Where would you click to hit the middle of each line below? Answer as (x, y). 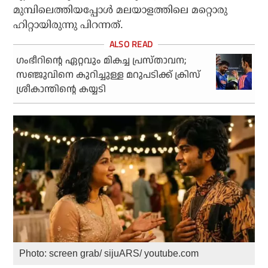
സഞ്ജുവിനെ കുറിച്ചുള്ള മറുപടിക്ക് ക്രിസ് (109, 75)
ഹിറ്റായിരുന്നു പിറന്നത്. (68, 25)
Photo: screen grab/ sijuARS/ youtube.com (109, 253)
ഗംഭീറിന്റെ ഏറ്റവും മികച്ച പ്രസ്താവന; (101, 61)
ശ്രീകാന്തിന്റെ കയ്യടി (61, 90)
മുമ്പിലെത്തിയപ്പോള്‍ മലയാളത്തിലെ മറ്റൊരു (121, 10)
